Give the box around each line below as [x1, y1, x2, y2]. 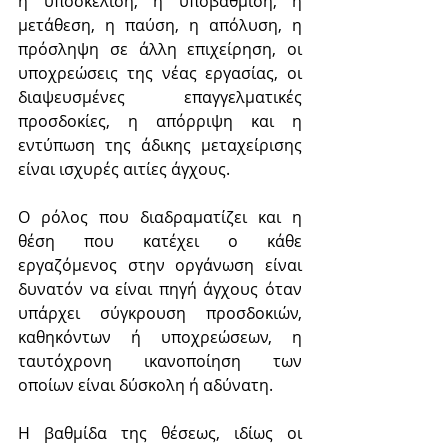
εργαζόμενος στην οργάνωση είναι [18, 253, 302, 276]
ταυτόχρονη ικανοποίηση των [18, 349, 302, 372]
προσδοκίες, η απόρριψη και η [18, 109, 302, 132]
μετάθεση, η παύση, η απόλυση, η [18, 13, 302, 36]
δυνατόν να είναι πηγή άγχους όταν [18, 277, 302, 300]
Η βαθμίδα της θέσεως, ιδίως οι [18, 421, 302, 444]
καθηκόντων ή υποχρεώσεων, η [18, 325, 302, 348]
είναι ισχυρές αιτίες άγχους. [18, 157, 230, 180]
